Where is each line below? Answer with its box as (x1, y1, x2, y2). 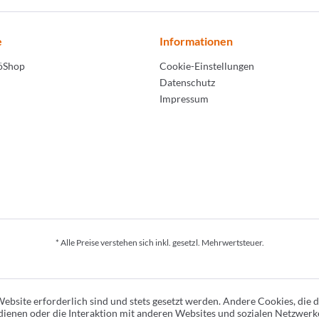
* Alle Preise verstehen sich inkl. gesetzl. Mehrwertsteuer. (55, 237, 264, 249)
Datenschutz (159, 76, 215, 88)
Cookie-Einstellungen (159, 60, 254, 72)
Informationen (159, 34, 233, 48)
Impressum (159, 93, 209, 105)
